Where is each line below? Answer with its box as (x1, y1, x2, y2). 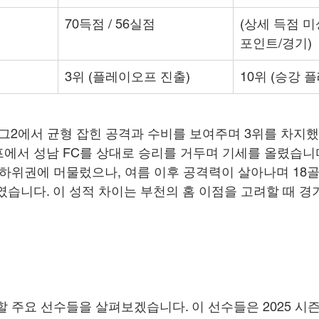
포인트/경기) (240, 36, 312, 51)
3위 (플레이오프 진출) (65, 69, 190, 84)
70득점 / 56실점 (65, 16, 155, 31)
